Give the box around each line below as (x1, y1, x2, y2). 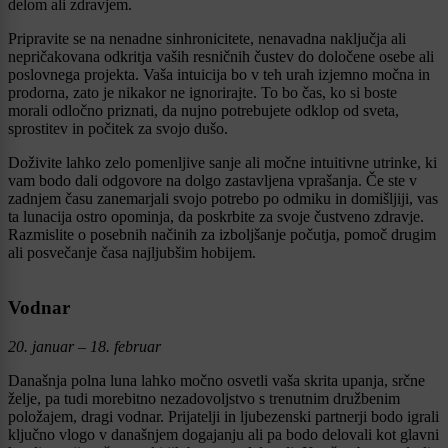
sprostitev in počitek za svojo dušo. (8, 120, 228, 138)
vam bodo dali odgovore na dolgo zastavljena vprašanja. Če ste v (8, 172, 417, 190)
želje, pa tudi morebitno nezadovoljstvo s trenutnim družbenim (8, 389, 400, 407)
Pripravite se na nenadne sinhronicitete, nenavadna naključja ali (8, 30, 406, 48)
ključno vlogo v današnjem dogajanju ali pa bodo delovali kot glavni (8, 425, 439, 443)
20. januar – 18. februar (8, 337, 161, 355)
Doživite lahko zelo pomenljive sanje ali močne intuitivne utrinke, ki (8, 154, 437, 172)
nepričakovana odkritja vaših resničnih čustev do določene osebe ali (8, 48, 434, 66)
